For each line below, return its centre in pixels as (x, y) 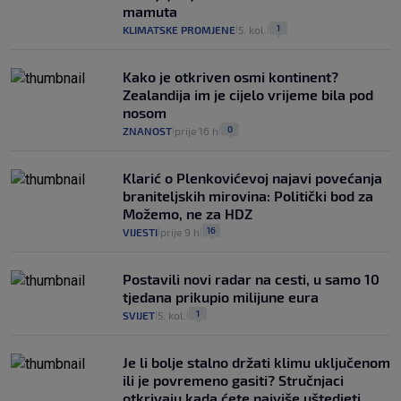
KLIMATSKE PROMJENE (179, 30)
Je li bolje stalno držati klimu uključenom (256, 363)
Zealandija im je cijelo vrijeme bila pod (248, 95)
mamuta (150, 12)
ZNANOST (147, 131)
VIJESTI (140, 232)
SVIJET (139, 316)
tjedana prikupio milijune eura (221, 297)
